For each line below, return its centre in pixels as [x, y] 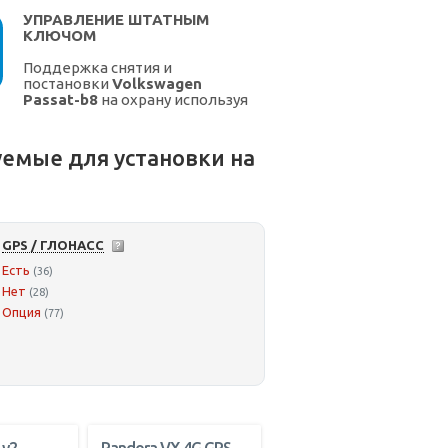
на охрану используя [173, 100]
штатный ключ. [78, 116]
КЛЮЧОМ [59, 36]
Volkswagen [157, 84]
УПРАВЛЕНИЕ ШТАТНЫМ [116, 20]
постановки [67, 84]
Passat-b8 [60, 100]
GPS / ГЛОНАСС [53, 245]
